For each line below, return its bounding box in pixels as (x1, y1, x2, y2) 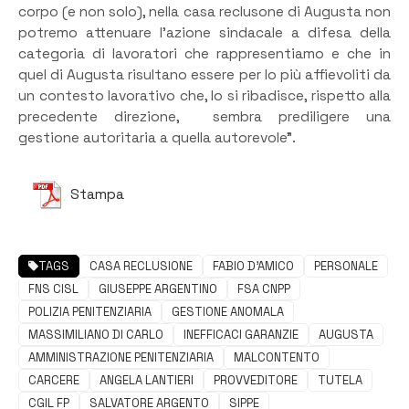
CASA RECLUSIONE (89, 257, 193, 274)
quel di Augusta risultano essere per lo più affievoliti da (18, 66, 391, 85)
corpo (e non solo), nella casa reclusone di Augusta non (18, 3, 391, 22)
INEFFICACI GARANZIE (184, 326, 299, 342)
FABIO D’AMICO (213, 257, 294, 274)
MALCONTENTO (234, 349, 320, 365)
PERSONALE (314, 257, 378, 274)
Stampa (70, 184, 124, 204)
